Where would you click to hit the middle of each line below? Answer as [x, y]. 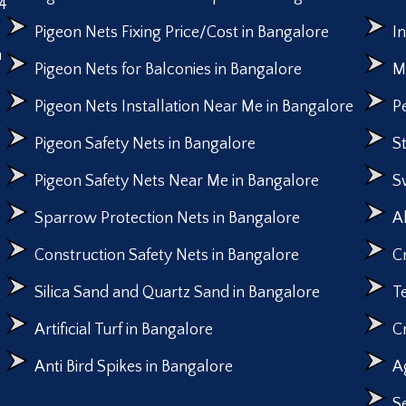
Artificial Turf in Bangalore [123, 330]
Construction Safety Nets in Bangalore [166, 256]
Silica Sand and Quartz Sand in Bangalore [177, 293]
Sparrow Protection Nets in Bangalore [167, 219]
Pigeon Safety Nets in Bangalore [145, 145]
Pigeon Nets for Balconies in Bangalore [168, 70]
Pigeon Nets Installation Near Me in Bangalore [193, 107]
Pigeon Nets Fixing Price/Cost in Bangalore [181, 33]
